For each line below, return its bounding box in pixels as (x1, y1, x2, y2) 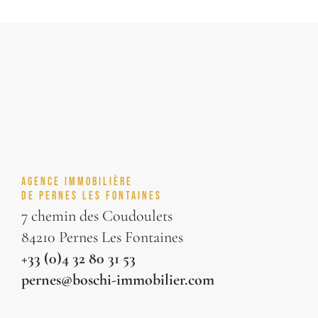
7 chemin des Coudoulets (21, 207, 172, 225)
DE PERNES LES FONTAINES (21, 189, 162, 202)
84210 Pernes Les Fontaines (21, 228, 183, 246)
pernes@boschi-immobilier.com (21, 270, 214, 289)
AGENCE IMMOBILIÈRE (21, 175, 133, 187)
